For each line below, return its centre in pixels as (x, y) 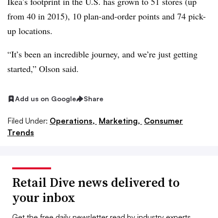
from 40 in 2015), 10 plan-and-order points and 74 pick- (107, 16)
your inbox (44, 197)
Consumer (163, 120)
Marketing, (120, 120)
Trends (21, 132)
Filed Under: (27, 120)
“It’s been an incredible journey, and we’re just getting (102, 54)
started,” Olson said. (43, 69)
